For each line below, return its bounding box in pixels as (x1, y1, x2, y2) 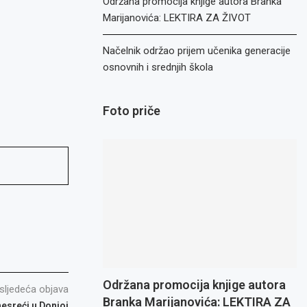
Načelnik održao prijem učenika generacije (103, 45, 291, 57)
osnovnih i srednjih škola (103, 61, 214, 73)
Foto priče (103, 103, 161, 118)
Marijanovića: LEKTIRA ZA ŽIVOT (103, 12, 251, 24)
